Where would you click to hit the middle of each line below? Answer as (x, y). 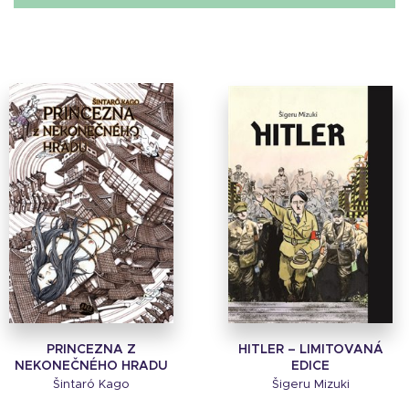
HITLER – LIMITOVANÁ (310, 350)
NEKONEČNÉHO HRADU (91, 367)
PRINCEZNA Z (91, 350)
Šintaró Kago (91, 385)
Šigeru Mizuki (310, 385)
